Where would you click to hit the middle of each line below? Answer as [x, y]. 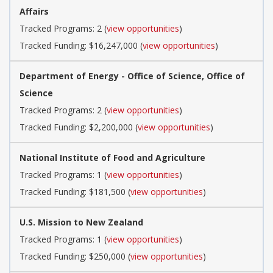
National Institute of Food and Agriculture [112, 157]
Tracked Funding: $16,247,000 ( [81, 45]
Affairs [34, 11]
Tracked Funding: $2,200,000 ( [79, 127]
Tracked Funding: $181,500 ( [75, 191]
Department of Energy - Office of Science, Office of [132, 76]
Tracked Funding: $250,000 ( [75, 256]
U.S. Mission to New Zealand [81, 222]
